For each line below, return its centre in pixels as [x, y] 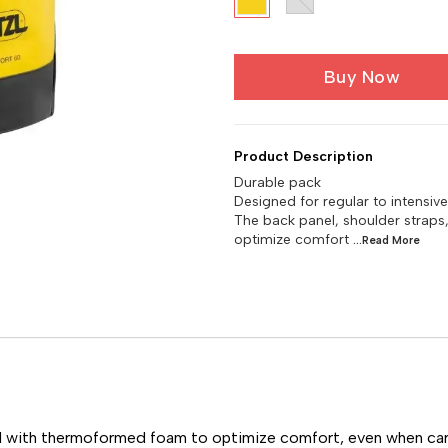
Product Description [303, 156]
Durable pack [277, 182]
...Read [372, 240]
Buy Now [362, 77]
